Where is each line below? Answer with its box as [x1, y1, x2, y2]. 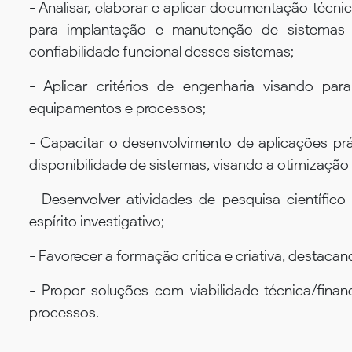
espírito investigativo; [29, 211, 164, 230]
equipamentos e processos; [29, 98, 206, 117]
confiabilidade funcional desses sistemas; [29, 42, 294, 60]
